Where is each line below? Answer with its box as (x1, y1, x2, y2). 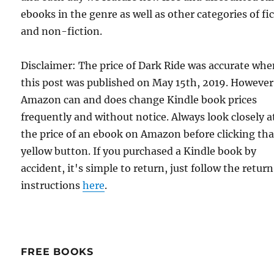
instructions (21, 179, 83, 191)
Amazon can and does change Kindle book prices (21, 93, 257, 106)
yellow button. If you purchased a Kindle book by (21, 144, 257, 157)
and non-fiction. (21, 24, 103, 37)
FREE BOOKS (21, 245, 94, 257)
